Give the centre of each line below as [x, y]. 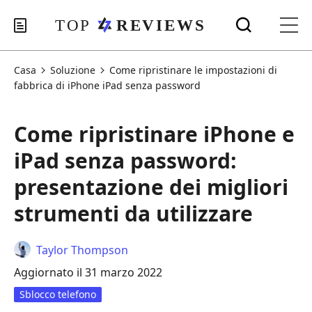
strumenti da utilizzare [133, 213]
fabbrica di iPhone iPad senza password [107, 85]
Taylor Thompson [82, 250]
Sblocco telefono [58, 294]
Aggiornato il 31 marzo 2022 [88, 272]
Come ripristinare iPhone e [154, 134]
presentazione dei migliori [151, 187]
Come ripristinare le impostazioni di [193, 70]
